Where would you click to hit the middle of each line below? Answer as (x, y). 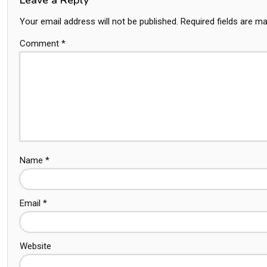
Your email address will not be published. (99, 21)
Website (35, 246)
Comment (41, 43)
